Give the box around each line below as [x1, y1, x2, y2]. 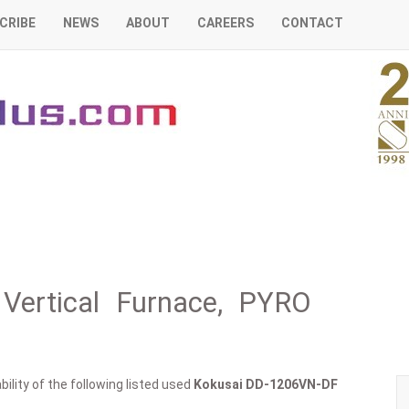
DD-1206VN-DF [246, 377, 338, 392]
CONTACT [281, 16, 343, 30]
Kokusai [194, 377, 243, 392]
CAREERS [197, 16, 254, 30]
